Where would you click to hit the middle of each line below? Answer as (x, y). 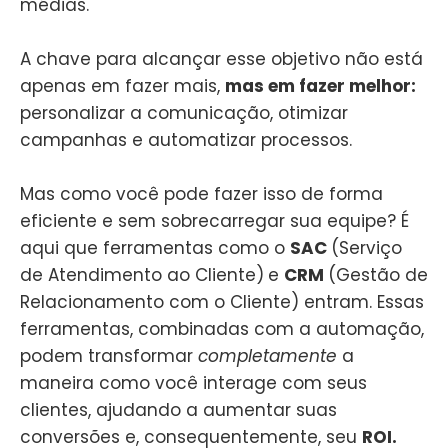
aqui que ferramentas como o (155, 248)
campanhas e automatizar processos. (186, 140)
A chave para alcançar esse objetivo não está (221, 59)
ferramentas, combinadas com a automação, (222, 329)
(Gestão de (378, 275)
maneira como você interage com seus (193, 383)
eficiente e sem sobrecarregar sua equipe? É (214, 221)
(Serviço (366, 248)
